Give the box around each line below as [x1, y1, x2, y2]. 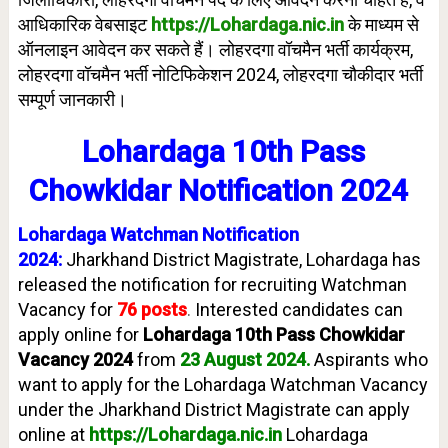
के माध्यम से [347, 14, 419, 35]
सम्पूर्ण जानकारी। [17, 89, 127, 110]
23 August [179, 349, 266, 370]
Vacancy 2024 [17, 349, 133, 370]
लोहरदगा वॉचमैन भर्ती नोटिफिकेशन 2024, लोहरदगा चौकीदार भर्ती [17, 64, 423, 85]
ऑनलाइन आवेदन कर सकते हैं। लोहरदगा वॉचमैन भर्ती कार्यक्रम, [17, 39, 413, 60]
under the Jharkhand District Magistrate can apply [17, 399, 410, 420]
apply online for [17, 324, 143, 345]
